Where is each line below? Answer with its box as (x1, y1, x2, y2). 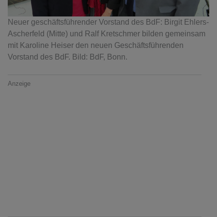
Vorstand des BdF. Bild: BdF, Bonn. (8, 53, 127, 62)
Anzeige (8, 80, 31, 88)
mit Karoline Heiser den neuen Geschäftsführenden (8, 41, 184, 50)
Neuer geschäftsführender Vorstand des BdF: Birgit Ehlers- (8, 18, 209, 27)
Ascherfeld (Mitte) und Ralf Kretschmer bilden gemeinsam (8, 30, 205, 38)
